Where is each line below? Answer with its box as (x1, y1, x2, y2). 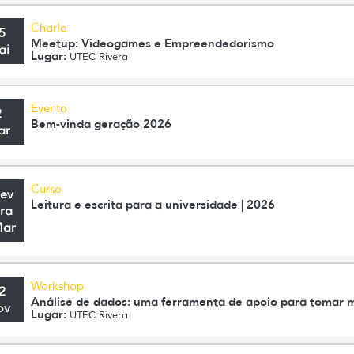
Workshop (31, 279, 85, 293)
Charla (31, 21, 68, 35)
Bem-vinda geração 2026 (31, 116, 172, 131)
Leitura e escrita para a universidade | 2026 (31, 197, 276, 212)
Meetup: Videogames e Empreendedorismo (31, 36, 275, 51)
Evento (31, 101, 68, 115)
